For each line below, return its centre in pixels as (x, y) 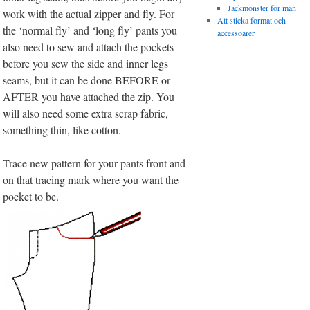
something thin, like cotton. (62, 130)
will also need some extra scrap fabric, (86, 113)
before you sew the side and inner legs (86, 64)
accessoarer (236, 33)
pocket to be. (31, 197)
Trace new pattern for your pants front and (94, 163)
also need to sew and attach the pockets (89, 47)
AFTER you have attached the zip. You (89, 97)
